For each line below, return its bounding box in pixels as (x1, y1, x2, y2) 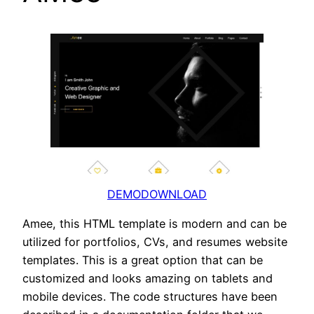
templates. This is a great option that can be (22, 253, 263, 268)
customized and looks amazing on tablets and (22, 271, 273, 286)
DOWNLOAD (141, 187, 207, 202)
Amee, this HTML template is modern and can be (22, 217, 287, 231)
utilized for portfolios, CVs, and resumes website (22, 235, 287, 250)
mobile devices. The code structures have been (22, 289, 278, 304)
